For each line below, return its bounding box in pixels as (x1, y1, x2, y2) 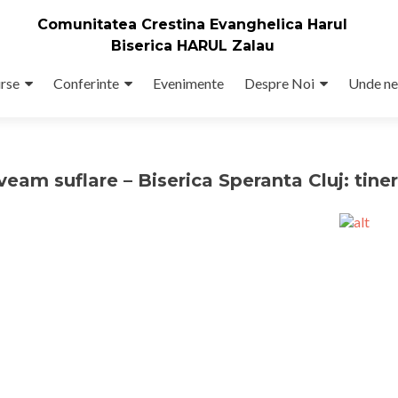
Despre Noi (243, 75, 314, 92)
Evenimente (152, 75, 224, 92)
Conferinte (52, 75, 119, 92)
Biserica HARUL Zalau (110, 36, 275, 54)
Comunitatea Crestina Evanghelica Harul (37, 15, 347, 33)
